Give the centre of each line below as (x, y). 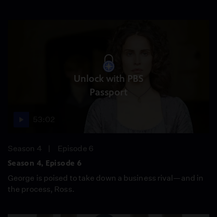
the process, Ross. (41, 189)
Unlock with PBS (108, 78)
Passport (108, 92)
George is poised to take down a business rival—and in (106, 178)
